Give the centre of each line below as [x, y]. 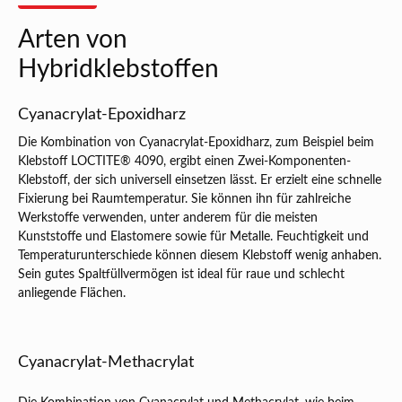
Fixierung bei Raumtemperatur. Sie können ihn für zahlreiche [184, 200]
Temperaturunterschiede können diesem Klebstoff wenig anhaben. [200, 256]
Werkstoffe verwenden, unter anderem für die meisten [168, 218]
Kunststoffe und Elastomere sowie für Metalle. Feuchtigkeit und [193, 237]
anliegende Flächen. [72, 294]
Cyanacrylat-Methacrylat [106, 363]
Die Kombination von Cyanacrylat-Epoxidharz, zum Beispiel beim [196, 143]
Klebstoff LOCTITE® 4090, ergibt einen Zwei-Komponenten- [184, 162]
